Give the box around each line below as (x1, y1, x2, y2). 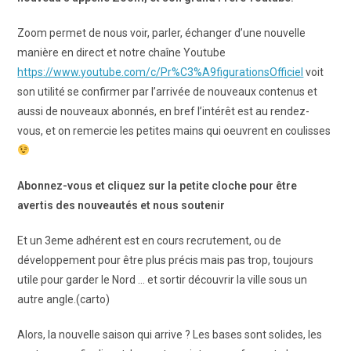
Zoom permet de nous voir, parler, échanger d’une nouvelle (17, 27, 306, 39)
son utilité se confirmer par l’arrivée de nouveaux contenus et (17, 85, 318, 98)
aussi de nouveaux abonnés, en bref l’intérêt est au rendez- (17, 105, 310, 118)
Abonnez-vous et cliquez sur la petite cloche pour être (17, 179, 298, 192)
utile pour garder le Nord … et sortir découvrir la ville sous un (17, 273, 308, 286)
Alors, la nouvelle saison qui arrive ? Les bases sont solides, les (17, 328, 323, 341)
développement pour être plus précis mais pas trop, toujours (17, 254, 314, 266)
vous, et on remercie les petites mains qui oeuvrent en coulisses (17, 125, 331, 137)
